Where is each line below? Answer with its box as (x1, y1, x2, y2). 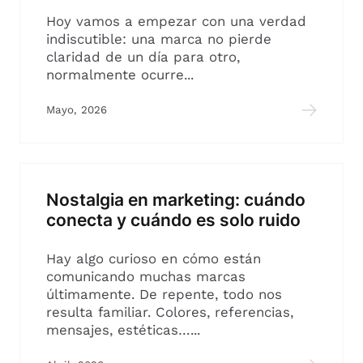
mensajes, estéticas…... (46, 322, 200, 339)
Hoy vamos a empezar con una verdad (46, 13, 306, 30)
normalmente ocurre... (46, 66, 194, 83)
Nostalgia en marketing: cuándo (46, 189, 305, 211)
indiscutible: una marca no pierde (46, 31, 271, 48)
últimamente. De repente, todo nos (46, 286, 282, 303)
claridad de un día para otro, (46, 49, 240, 66)
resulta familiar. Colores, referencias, (46, 304, 293, 321)
